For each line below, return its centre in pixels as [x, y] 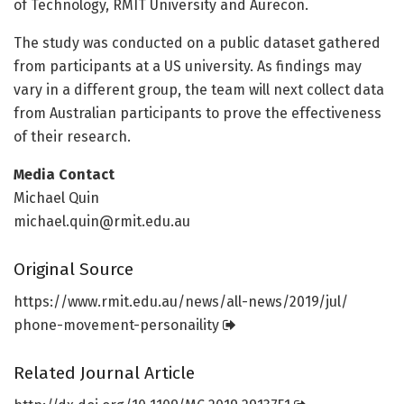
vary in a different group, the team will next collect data [199, 90]
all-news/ [258, 302]
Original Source [73, 269]
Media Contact [64, 175]
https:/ [37, 302]
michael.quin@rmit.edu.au [102, 222]
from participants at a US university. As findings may [188, 67]
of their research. [72, 137]
